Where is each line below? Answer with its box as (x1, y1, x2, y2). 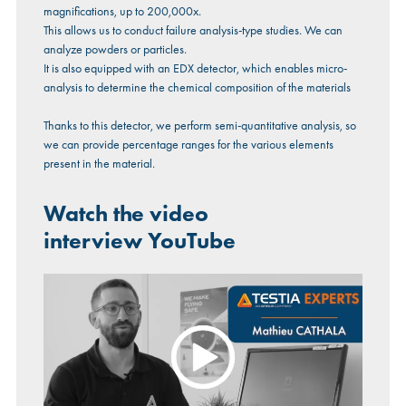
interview (43, 227, 142, 256)
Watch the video (43, 199, 208, 228)
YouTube (141, 227, 236, 256)
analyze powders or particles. (43, 41, 187, 58)
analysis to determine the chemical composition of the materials (43, 79, 351, 96)
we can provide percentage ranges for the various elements (43, 136, 333, 153)
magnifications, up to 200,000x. (43, 3, 201, 20)
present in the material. (43, 155, 155, 172)
